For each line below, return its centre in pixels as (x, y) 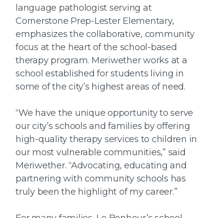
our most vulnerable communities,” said (101, 152)
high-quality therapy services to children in (106, 139)
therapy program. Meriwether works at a (101, 60)
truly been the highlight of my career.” (97, 191)
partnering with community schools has (101, 178)
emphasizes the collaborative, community (105, 34)
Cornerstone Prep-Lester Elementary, (95, 21)
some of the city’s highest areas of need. (100, 86)
